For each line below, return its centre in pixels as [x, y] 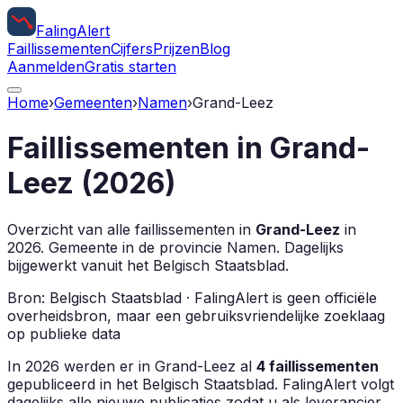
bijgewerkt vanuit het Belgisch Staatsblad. [148, 265]
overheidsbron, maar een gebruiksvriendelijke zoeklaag [196, 315]
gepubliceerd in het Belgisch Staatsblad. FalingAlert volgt [201, 384]
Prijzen [176, 49]
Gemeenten [93, 103]
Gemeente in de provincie [135, 247]
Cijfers [132, 49]
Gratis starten [130, 67]
